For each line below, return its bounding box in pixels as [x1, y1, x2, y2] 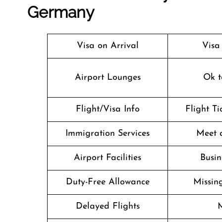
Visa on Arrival [76, 41, 139, 51]
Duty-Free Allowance [65, 177, 150, 187]
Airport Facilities [74, 153, 141, 163]
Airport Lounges [74, 73, 141, 82]
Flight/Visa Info [75, 105, 140, 114]
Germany [27, 3, 94, 21]
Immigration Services [65, 129, 150, 138]
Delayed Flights [75, 202, 140, 211]
